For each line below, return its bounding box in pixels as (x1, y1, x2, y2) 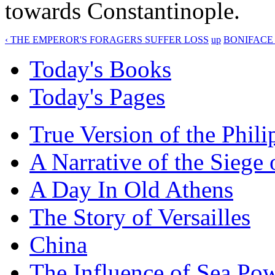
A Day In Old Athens (29, 176, 233, 203)
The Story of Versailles (29, 203, 250, 230)
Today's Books (29, 55, 171, 82)
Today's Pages (29, 83, 165, 110)
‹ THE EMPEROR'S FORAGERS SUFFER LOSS (5, 34, 209, 45)
